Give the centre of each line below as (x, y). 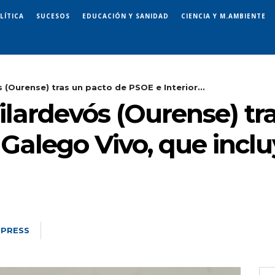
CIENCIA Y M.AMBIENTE (223, 16)
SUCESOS (53, 16)
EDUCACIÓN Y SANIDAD (126, 16)
